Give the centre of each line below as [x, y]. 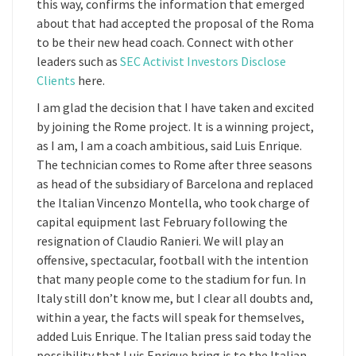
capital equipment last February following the [162, 222]
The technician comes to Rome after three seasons [174, 164]
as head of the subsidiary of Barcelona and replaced [175, 184]
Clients [56, 80]
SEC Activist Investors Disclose [203, 61]
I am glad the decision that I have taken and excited [175, 107]
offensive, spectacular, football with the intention [172, 260]
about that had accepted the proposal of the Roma [175, 23]
